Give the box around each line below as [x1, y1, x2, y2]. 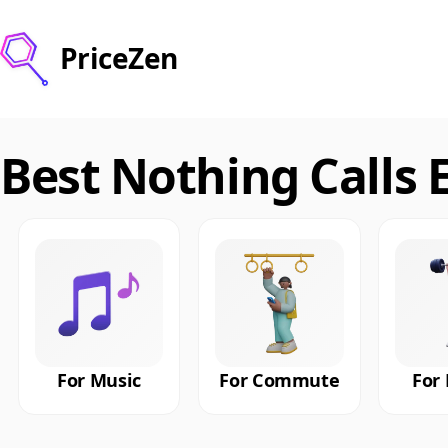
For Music [57, 368, 141, 393]
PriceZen [60, 39, 178, 78]
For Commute [219, 368, 340, 393]
